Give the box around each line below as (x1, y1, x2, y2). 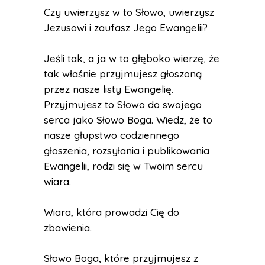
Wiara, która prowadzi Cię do (44, 206, 179, 218)
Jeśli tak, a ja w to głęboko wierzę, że (44, 52, 219, 64)
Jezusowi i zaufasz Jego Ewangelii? (44, 21, 208, 34)
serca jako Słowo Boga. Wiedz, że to (44, 114, 212, 126)
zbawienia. (44, 221, 92, 234)
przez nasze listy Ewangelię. (44, 83, 173, 95)
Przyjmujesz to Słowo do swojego (44, 98, 202, 111)
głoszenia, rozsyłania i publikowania (44, 144, 209, 157)
